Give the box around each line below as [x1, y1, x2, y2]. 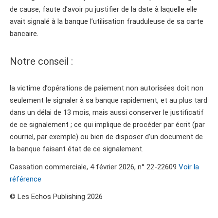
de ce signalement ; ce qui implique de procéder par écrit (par [10, 120, 205, 129]
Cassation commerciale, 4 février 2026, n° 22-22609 [10, 162, 177, 171]
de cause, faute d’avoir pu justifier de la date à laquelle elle [10, 5, 197, 14]
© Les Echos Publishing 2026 [10, 192, 103, 201]
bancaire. [10, 29, 38, 38]
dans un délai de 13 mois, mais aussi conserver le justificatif [10, 108, 204, 117]
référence [10, 174, 41, 183]
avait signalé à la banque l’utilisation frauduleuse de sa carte [10, 17, 203, 26]
